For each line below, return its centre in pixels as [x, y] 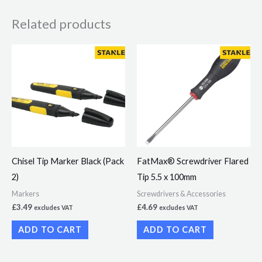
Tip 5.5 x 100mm [167, 177]
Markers [25, 194]
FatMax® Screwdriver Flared [193, 161]
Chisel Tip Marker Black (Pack [68, 161]
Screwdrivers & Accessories [181, 194]
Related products [61, 23]
